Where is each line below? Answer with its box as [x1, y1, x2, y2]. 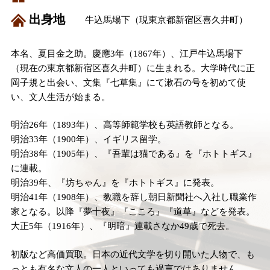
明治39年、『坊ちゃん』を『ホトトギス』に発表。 [10, 178, 219, 187]
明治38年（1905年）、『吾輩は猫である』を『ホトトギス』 [10, 149, 257, 159]
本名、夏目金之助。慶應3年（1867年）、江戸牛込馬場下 [10, 48, 243, 58]
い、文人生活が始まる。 [10, 92, 110, 102]
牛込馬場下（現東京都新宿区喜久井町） [84, 15, 248, 25]
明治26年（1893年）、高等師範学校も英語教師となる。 [10, 120, 239, 130]
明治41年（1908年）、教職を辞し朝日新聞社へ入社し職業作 [10, 192, 257, 202]
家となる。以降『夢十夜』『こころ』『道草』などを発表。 [10, 207, 255, 216]
